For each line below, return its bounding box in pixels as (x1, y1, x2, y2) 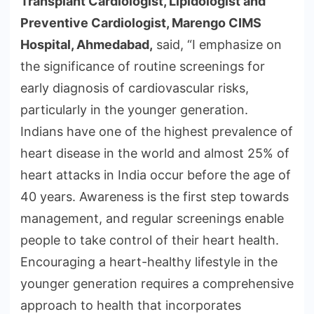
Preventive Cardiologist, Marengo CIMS (20, 15, 261, 31)
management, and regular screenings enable (20, 211, 284, 226)
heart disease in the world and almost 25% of (20, 146, 289, 161)
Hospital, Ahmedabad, (20, 37, 153, 53)
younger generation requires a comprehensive (20, 276, 294, 292)
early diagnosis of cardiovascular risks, (20, 81, 249, 96)
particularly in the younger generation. (20, 102, 248, 118)
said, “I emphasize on (153, 37, 282, 53)
